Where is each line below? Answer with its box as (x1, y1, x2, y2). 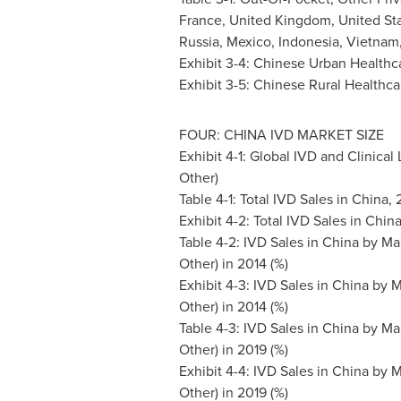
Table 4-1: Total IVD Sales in (178, 189, 352, 209)
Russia (178, 31, 219, 52)
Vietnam (346, 31, 399, 52)
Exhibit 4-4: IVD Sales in (178, 361, 332, 381)
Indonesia (277, 31, 339, 52)
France (178, 10, 222, 30)
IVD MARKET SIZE (266, 124, 384, 145)
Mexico (226, 31, 271, 52)
